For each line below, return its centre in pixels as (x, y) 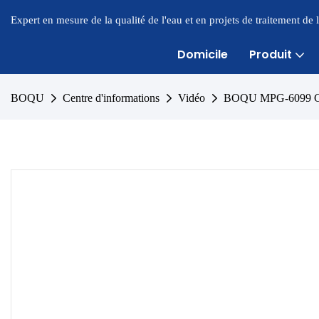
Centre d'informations (111, 98)
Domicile (203, 54)
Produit (271, 54)
